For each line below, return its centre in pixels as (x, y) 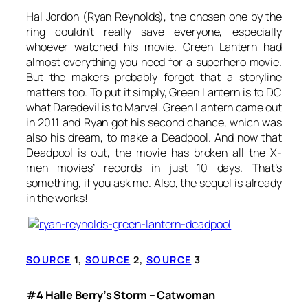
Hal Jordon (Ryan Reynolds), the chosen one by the (154, 17)
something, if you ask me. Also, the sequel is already (154, 183)
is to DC (261, 92)
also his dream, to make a (94, 138)
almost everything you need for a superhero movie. (154, 62)
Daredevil (76, 108)
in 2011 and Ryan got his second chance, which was (154, 123)
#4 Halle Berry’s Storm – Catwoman (121, 295)
